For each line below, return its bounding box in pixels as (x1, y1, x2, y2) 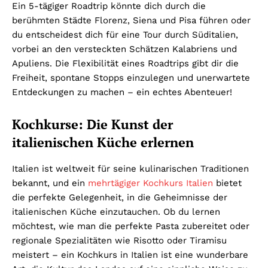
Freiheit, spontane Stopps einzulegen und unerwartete (12, 72, 250, 84)
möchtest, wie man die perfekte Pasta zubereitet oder (12, 221, 249, 232)
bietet (213, 178, 242, 189)
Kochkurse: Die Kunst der (12, 115, 173, 133)
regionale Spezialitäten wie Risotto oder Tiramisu (12, 235, 227, 246)
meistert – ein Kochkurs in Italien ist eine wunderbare (12, 249, 248, 261)
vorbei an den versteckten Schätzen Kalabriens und (12, 44, 237, 55)
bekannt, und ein (12, 178, 88, 189)
